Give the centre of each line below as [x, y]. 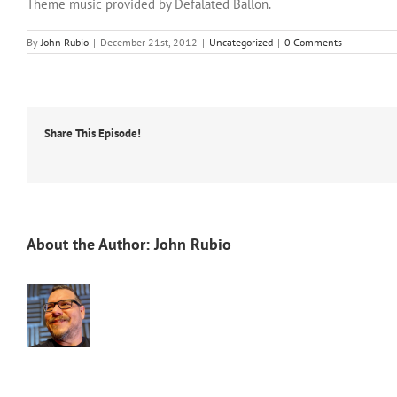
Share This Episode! [93, 134]
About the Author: [90, 245]
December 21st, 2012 [149, 43]
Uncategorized [241, 43]
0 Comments [313, 43]
